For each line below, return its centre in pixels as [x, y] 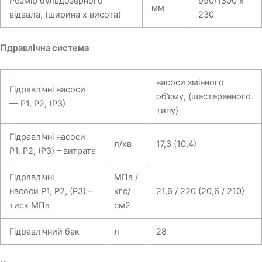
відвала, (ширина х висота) [65, 15]
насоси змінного [190, 82]
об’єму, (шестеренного [203, 96]
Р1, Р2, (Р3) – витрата [52, 151]
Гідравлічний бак [44, 231]
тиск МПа [29, 205]
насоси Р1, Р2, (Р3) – [51, 191]
